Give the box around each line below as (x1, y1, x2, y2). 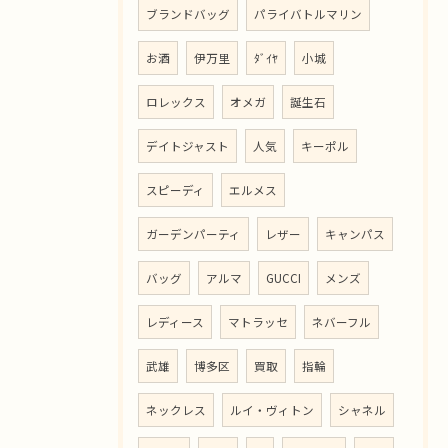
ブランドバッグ (146, 5, 230, 22)
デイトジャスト (146, 137, 229, 154)
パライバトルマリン (254, 5, 362, 22)
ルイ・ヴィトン (230, 401, 314, 418)
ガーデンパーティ (146, 225, 241, 242)
